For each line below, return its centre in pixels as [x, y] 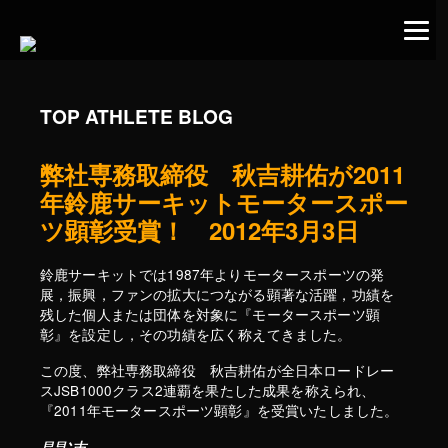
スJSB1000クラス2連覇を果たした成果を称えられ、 [208, 390]
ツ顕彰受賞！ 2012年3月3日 [199, 230]
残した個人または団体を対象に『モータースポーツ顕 [210, 314]
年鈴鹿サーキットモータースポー [224, 202]
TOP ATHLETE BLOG [136, 116]
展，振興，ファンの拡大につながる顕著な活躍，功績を [217, 294]
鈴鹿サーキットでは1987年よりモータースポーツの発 [212, 274]
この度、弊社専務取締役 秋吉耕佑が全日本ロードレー [217, 370]
